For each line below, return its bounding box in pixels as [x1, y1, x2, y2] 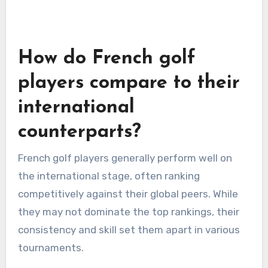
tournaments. [17, 241, 84, 254]
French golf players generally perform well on [17, 151, 232, 164]
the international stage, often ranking [17, 169, 200, 182]
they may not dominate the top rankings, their [17, 205, 239, 218]
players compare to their [17, 74, 240, 93]
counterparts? [17, 123, 141, 142]
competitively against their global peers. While [17, 187, 238, 200]
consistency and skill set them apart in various [17, 223, 240, 236]
